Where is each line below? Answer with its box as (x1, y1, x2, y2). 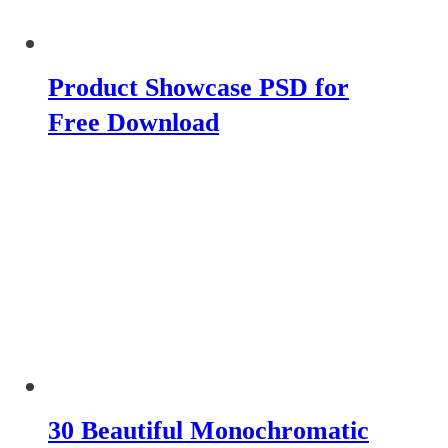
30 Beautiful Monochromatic (48, 415, 369, 445)
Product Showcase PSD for (48, 73, 349, 103)
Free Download (48, 108, 219, 138)
